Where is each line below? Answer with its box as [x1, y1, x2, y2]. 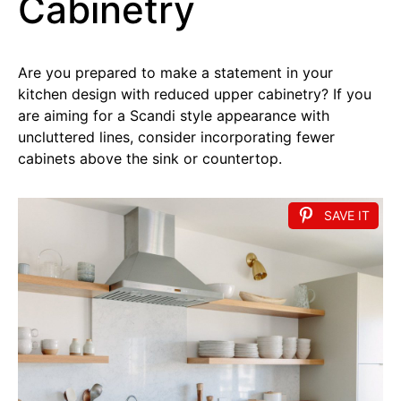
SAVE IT [324, 208, 370, 224]
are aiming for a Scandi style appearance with [18, 107, 329, 125]
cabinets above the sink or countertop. [18, 149, 282, 168]
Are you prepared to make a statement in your [18, 64, 333, 82]
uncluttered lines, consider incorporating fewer [18, 128, 335, 147]
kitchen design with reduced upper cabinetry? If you [18, 85, 371, 104]
